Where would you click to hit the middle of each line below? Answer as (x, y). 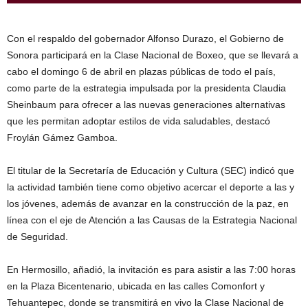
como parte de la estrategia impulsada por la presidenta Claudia (146, 88)
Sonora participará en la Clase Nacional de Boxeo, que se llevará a (153, 55)
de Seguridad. (37, 236)
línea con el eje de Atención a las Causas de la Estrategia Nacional (152, 220)
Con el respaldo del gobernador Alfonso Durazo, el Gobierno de (145, 38)
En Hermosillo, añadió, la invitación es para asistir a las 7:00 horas (151, 269)
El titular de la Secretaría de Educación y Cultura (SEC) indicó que (151, 170)
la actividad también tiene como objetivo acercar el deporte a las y (151, 187)
